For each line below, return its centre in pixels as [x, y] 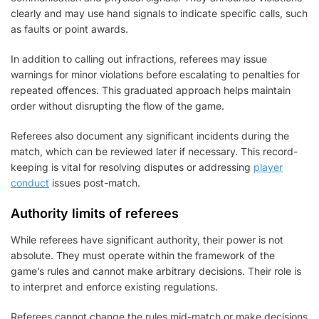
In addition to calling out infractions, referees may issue [139, 58]
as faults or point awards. [69, 28]
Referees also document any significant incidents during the [150, 135]
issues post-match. [95, 182]
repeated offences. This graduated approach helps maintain [151, 90]
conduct [30, 182]
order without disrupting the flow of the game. [117, 105]
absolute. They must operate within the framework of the [143, 255]
